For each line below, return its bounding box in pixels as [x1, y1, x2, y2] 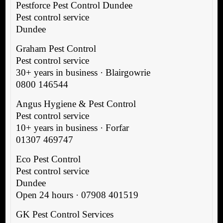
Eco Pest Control [15, 153, 81, 164]
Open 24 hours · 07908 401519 [15, 189, 138, 200]
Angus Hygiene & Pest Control [15, 98, 136, 109]
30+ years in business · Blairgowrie [15, 67, 150, 78]
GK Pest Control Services [15, 209, 113, 220]
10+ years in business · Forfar [15, 122, 129, 133]
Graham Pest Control [15, 43, 96, 54]
